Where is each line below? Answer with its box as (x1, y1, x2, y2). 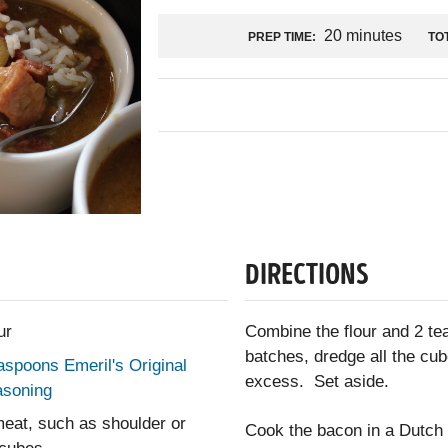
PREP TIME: (247, 29, 316, 44)
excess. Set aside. (245, 372, 390, 392)
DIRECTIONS (245, 262, 369, 293)
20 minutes (323, 26, 402, 44)
